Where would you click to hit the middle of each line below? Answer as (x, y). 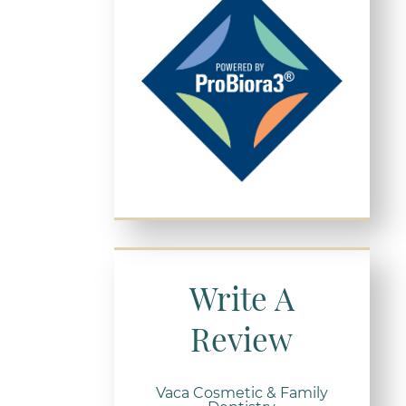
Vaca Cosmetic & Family (242, 392)
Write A (242, 297)
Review (242, 338)
